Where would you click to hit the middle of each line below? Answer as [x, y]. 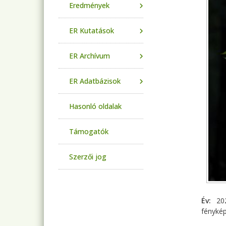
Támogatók [89, 131]
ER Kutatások [92, 31]
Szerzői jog [88, 157]
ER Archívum [90, 56]
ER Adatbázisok [95, 81]
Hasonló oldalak [95, 106]
